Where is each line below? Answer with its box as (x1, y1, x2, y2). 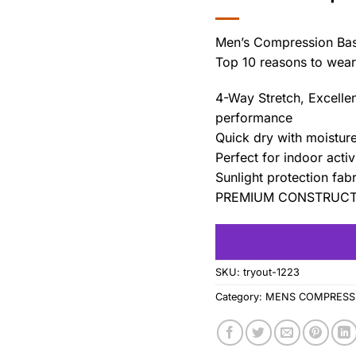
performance (215, 110, 293, 126)
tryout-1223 (243, 265, 300, 278)
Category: (215, 290, 266, 303)
